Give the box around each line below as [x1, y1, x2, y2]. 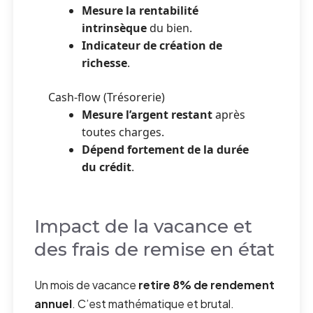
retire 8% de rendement [138, 277, 275, 293]
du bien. [147, 20, 193, 36]
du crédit [82, 159, 132, 175]
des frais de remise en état [34, 238, 275, 261]
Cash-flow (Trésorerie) [48, 89, 166, 105]
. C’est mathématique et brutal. [72, 296, 235, 312]
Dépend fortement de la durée [82, 142, 249, 158]
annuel [34, 296, 73, 312]
